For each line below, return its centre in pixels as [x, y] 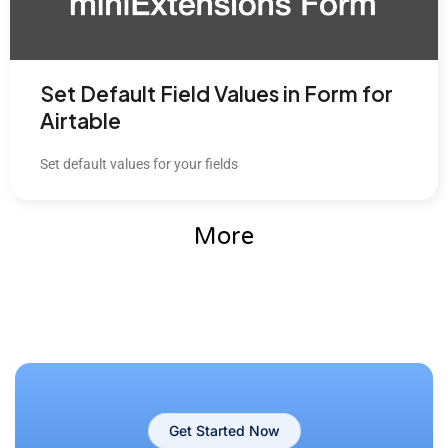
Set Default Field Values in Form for [216, 93]
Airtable [80, 120]
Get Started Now [224, 430]
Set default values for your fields [139, 164]
